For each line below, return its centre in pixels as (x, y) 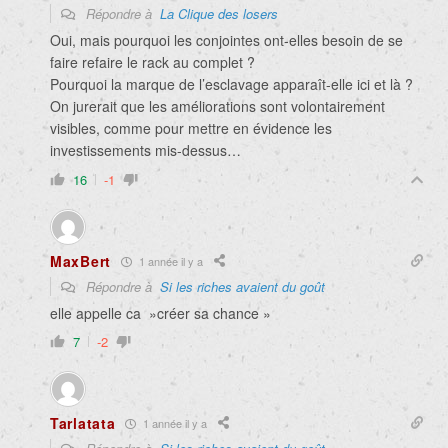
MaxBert (80, 261)
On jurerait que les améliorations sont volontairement (217, 106)
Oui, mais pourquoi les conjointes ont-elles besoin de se (226, 40)
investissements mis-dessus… (145, 150)
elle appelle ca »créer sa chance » (160, 313)
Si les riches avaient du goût (242, 287)
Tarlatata (83, 423)
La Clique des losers (219, 14)
